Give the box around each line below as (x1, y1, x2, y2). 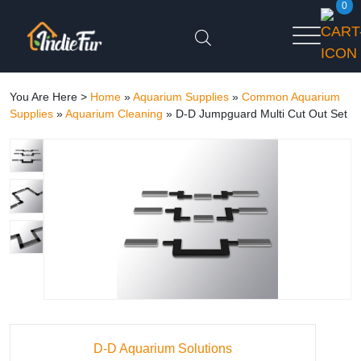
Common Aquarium (242, 90, 340, 103)
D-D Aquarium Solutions (93, 342, 232, 355)
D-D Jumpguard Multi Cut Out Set (176, 107, 347, 120)
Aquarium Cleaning (65, 107, 163, 120)
